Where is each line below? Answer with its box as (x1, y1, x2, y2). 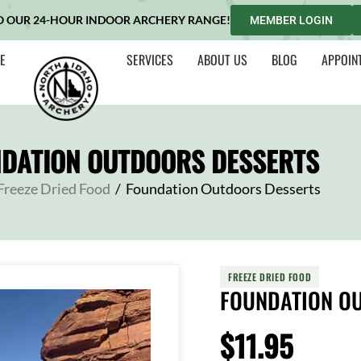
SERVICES (127, 50, 174, 69)
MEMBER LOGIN (250, 14, 333, 27)
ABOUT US (197, 50, 248, 69)
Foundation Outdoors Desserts (125, 180, 321, 197)
